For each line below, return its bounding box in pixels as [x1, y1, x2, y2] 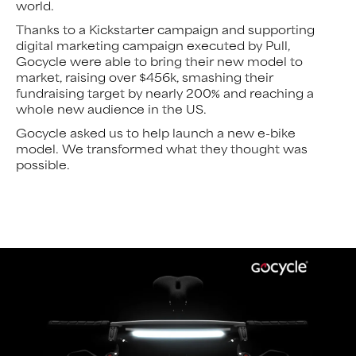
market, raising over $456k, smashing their [16, 68, 273, 85]
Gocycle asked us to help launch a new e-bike [16, 123, 296, 141]
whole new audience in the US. [16, 99, 207, 117]
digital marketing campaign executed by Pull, [16, 36, 290, 53]
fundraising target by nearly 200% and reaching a [16, 83, 314, 101]
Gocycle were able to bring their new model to [16, 52, 303, 69]
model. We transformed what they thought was [16, 139, 308, 157]
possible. [16, 155, 70, 172]
